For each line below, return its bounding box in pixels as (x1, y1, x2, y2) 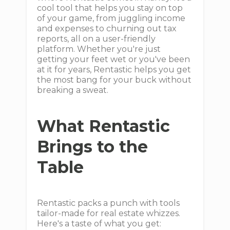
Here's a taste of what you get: (37, 219, 162, 228)
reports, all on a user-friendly (37, 34, 156, 44)
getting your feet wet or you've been (37, 54, 190, 64)
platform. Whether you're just (37, 44, 161, 54)
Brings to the (37, 137, 148, 157)
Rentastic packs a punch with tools (37, 198, 180, 208)
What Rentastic (37, 116, 170, 136)
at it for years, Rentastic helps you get (37, 65, 191, 74)
